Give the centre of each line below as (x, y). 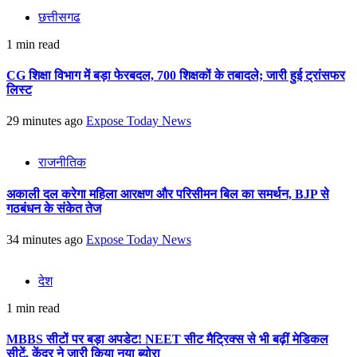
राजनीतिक (62, 163)
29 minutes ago (46, 121)
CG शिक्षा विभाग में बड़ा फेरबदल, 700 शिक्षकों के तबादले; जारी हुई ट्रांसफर (176, 76)
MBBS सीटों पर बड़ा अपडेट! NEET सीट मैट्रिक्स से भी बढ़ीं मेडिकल (167, 339)
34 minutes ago (46, 239)
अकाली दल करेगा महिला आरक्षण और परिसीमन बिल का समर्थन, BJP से (168, 194)
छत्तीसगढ (59, 17)
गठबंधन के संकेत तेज (54, 208)
